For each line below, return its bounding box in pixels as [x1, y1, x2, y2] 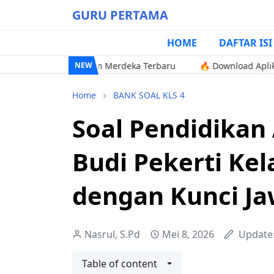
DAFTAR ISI [219, 36, 272, 50]
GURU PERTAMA [72, 6, 168, 23]
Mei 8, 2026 [162, 228, 214, 241]
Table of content [82, 257, 157, 270]
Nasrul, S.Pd [84, 228, 140, 241]
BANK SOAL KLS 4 [113, 89, 185, 101]
